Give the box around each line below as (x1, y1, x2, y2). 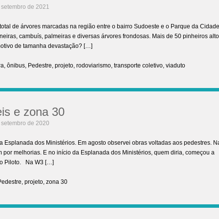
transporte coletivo (114, 62, 163, 69)
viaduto (166, 62, 185, 69)
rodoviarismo (76, 62, 111, 69)
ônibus (7, 62, 25, 69)
